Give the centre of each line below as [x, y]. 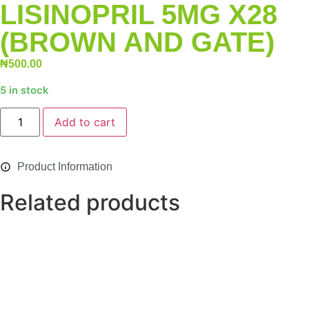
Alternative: [157, 117]
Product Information [65, 167]
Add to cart [85, 122]
